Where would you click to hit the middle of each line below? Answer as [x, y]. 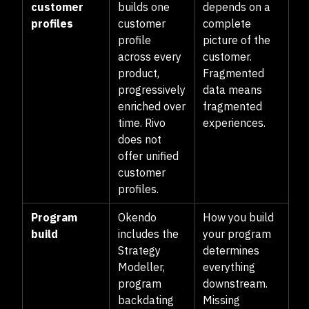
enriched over [152, 106]
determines [231, 250]
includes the [148, 234]
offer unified [148, 156]
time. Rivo [142, 123]
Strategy [139, 250]
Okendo [137, 217]
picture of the [237, 40]
